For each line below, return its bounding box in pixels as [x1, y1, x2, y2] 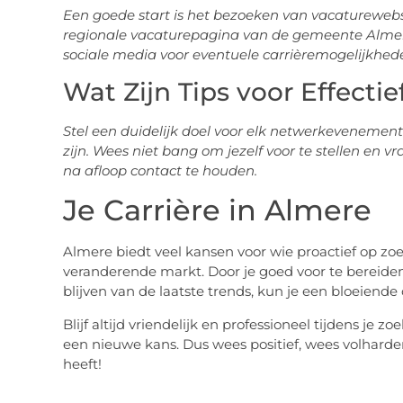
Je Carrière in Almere [62, 193, 372, 228]
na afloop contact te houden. [62, 161, 257, 179]
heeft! [62, 354, 102, 372]
